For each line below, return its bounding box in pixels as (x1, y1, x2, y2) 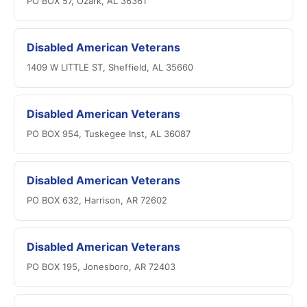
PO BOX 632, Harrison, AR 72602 (27, 195, 167, 206)
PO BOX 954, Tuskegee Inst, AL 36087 (27, 128, 191, 139)
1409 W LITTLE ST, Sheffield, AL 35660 (27, 62, 193, 73)
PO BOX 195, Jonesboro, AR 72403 (27, 261, 175, 272)
